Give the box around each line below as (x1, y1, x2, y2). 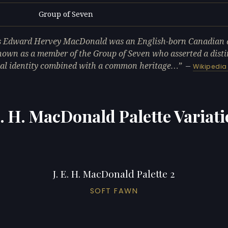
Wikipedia (193, 62, 227, 71)
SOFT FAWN (90, 185, 138, 196)
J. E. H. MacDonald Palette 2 (53, 166, 175, 180)
